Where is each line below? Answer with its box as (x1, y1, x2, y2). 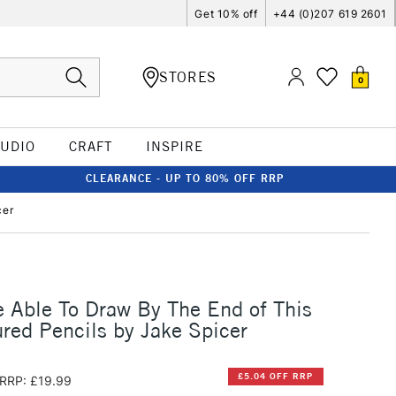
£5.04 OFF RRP (238, 370, 314, 383)
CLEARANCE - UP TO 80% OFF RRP (86, 171, 284, 185)
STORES (159, 67, 217, 86)
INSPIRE (145, 138, 203, 155)
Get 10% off (194, 6, 258, 20)
